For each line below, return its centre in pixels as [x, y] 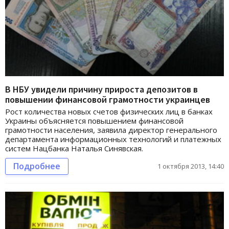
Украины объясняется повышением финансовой [94, 121]
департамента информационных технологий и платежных [113, 139]
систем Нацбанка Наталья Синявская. [74, 148]
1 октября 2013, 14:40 [191, 166]
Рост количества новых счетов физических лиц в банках [109, 112]
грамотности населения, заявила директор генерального [111, 130]
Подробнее [37, 166]
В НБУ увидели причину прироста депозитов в [101, 89]
